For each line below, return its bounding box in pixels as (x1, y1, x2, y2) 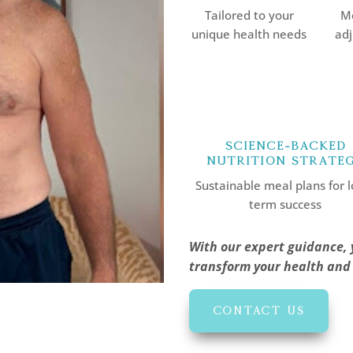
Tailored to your (204, 6, 294, 23)
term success (249, 195, 322, 212)
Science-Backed (225, 138, 346, 152)
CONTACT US (213, 304, 306, 318)
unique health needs (191, 25, 307, 42)
